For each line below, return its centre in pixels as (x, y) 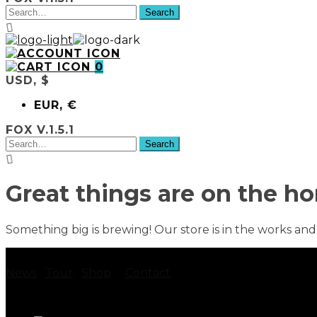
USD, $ (28, 80)
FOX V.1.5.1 (40, 129)
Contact (148, 272)
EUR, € (56, 105)
